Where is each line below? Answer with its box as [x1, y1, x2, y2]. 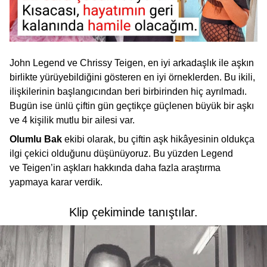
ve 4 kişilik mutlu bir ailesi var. [10, 115, 135, 126]
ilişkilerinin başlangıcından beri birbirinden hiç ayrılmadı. [10, 86, 247, 97]
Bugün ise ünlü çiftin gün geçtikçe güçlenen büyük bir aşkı [10, 101, 254, 111]
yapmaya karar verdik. [10, 177, 103, 188]
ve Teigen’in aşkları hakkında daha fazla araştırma [10, 163, 221, 173]
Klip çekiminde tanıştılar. [69, 206, 198, 219]
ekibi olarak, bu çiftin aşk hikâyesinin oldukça [62, 134, 254, 145]
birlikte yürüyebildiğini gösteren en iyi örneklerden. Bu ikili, [10, 72, 255, 83]
